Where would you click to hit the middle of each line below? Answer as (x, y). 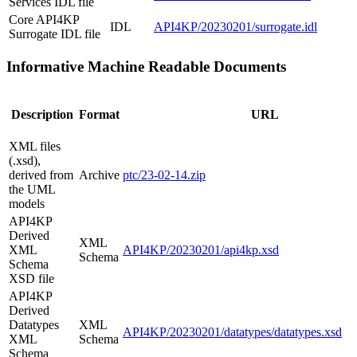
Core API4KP (44, 19)
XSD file (31, 279)
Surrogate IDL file (55, 33)
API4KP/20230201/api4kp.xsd (201, 250)
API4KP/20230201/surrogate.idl (235, 26)
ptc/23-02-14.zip (164, 175)
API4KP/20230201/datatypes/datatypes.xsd (232, 332)
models (27, 204)
